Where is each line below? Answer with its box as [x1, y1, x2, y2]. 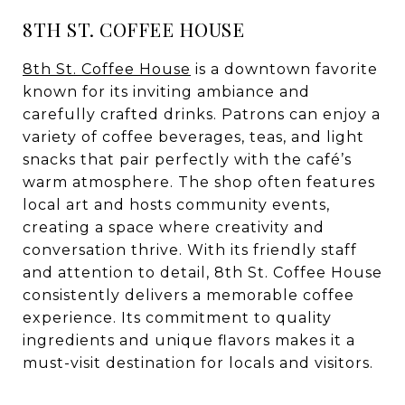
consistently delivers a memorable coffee [23, 287, 354, 304]
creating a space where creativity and [23, 219, 325, 236]
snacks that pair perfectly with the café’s [23, 151, 352, 168]
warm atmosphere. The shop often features [23, 174, 375, 191]
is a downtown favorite [191, 61, 378, 78]
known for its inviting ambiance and [23, 83, 310, 100]
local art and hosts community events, [23, 196, 330, 213]
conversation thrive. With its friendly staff [23, 241, 357, 259]
